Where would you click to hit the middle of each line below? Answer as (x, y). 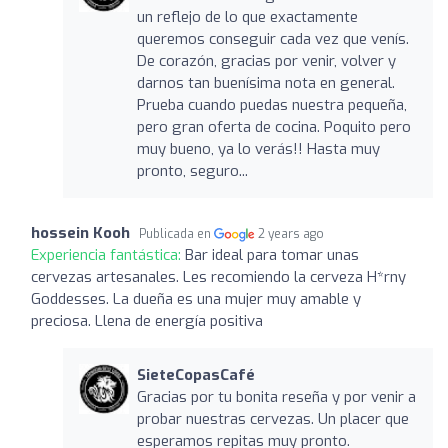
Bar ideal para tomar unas (272, 254)
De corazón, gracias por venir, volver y (266, 60)
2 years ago (291, 233)
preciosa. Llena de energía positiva (147, 320)
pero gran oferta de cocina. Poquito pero (273, 126)
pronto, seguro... (192, 170)
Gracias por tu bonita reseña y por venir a (276, 396)
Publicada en (176, 233)
